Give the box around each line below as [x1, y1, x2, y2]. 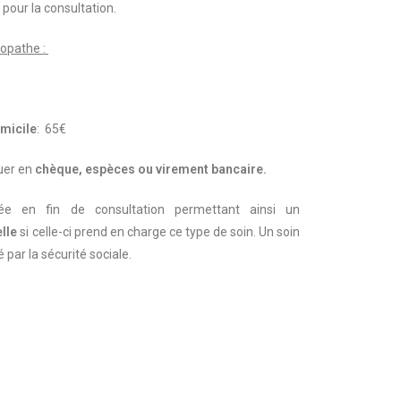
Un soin [259, 225, 301, 239]
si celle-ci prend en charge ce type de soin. [17, 225, 260, 239]
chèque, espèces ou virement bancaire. [35, 162, 267, 176]
